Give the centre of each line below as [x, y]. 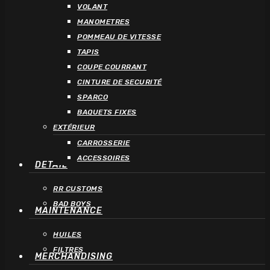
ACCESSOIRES [104, 158]
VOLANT [92, 6]
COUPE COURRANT [112, 67]
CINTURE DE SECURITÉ [120, 82]
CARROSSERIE [104, 143]
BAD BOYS [72, 203]
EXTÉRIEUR [74, 127]
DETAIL [51, 165]
